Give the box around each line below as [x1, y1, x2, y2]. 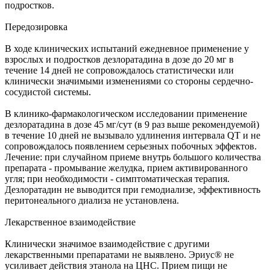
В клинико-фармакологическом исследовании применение [5, 108, 247, 119]
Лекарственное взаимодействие [5, 216, 136, 227]
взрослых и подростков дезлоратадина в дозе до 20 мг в [5, 54, 234, 64]
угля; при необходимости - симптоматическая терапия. [5, 173, 230, 184]
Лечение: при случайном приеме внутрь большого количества [5, 151, 261, 162]
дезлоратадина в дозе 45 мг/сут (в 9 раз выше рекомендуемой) [5, 119, 259, 130]
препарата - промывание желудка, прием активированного [5, 162, 248, 173]
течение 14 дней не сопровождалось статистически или [5, 64, 234, 75]
